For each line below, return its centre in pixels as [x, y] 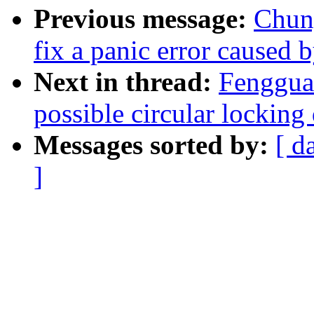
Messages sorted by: [155, 145]
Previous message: [144, 19]
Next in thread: [126, 82]
